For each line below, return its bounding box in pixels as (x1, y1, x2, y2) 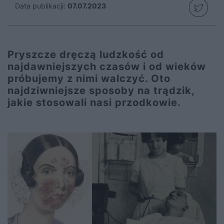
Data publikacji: (15, 1, 65, 10)
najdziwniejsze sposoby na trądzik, (7, 84, 194, 96)
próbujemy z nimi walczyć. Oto (7, 72, 170, 84)
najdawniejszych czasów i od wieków (7, 60, 206, 72)
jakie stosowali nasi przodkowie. (7, 96, 181, 108)
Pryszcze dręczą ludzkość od (7, 48, 164, 60)
